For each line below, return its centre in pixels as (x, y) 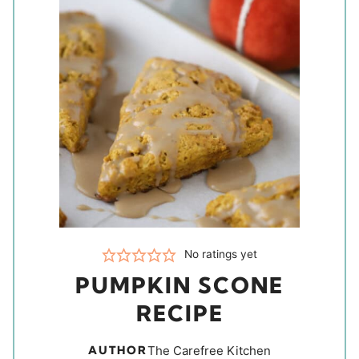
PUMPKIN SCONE (179, 286)
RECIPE (179, 314)
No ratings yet (221, 254)
